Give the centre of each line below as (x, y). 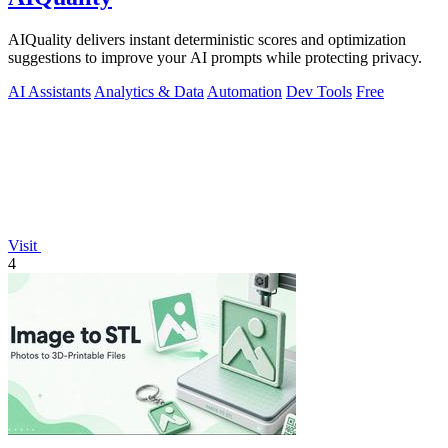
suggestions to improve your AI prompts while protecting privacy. (215, 58)
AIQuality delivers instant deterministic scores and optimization (207, 40)
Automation (244, 92)
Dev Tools (319, 92)
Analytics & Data (149, 92)
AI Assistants (49, 92)
